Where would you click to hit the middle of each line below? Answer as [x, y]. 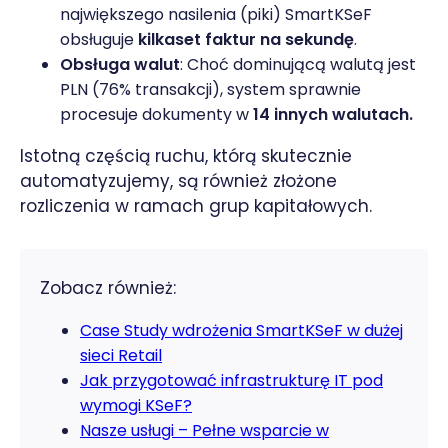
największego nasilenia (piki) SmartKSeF [216, 14]
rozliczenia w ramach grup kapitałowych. [196, 205]
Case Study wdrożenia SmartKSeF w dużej [241, 330]
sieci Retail [121, 355]
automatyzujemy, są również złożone [178, 180]
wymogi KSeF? [136, 405]
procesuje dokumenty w [156, 114]
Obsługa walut [120, 64]
